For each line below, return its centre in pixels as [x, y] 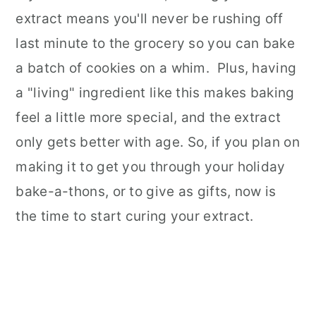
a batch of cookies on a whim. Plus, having [156, 68]
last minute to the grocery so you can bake [155, 43]
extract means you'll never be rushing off [150, 19]
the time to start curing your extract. [135, 216]
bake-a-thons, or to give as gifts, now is [146, 192]
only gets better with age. [100, 142]
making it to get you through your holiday [151, 167]
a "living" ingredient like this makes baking [155, 93]
